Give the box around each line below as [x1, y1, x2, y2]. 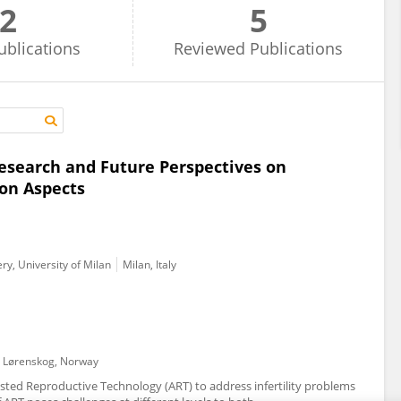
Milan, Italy [123, 257, 176, 272]
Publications [250, 38, 344, 59]
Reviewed [174, 38, 246, 59]
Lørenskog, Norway [3, 354, 98, 369]
